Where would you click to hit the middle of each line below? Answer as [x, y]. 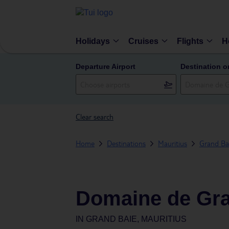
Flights [190, 41]
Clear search [95, 117]
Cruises [143, 41]
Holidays [93, 41]
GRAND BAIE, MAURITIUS [136, 219]
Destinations [126, 143]
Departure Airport [106, 66]
